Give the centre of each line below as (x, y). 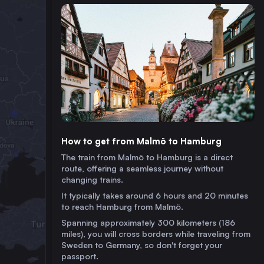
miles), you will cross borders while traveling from (156, 234)
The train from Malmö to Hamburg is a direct (147, 157)
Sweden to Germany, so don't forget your (142, 245)
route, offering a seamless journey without (142, 168)
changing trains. (92, 179)
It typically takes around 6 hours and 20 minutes (155, 195)
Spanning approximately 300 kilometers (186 (148, 222)
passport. (80, 256)
